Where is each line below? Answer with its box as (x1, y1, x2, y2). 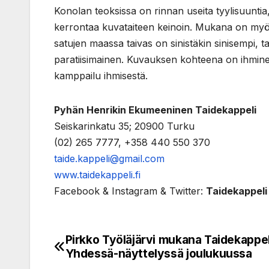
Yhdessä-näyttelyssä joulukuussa (65, 246, 252, 261)
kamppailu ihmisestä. (54, 70, 148, 82)
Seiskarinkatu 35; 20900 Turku (54, 120, 195, 133)
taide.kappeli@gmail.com (54, 153, 165, 165)
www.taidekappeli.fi (54, 169, 141, 181)
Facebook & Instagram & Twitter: (54, 185, 206, 198)
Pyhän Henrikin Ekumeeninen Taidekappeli (54, 104, 256, 116)
